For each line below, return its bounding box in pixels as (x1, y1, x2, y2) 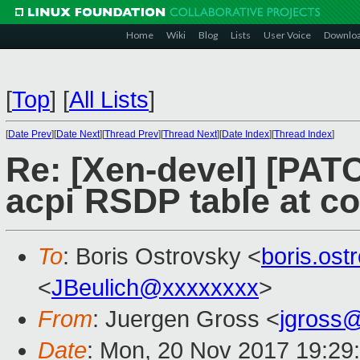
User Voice (264, 29, 311, 41)
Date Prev (8, 129, 51, 140)
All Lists (69, 87, 149, 112)
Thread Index (274, 129, 332, 140)
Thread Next (163, 129, 217, 140)
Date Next (56, 129, 100, 140)
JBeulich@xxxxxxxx (51, 275, 259, 301)
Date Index (222, 129, 269, 140)
